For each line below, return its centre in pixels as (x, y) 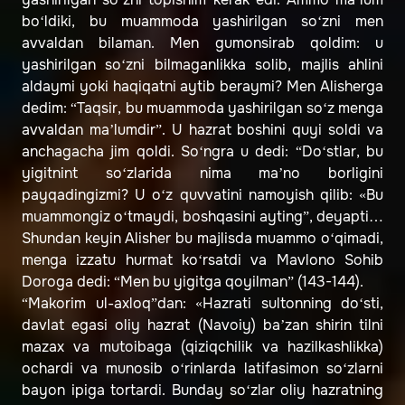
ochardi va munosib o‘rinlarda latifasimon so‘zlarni (202, 369)
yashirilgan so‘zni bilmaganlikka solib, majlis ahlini (202, 65)
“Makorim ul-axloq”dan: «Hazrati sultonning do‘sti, (202, 304)
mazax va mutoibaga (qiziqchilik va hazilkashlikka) (202, 347)
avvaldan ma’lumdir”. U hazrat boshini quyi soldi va (202, 130)
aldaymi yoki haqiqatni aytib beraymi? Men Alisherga (202, 87)
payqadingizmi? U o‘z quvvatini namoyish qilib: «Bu (202, 195)
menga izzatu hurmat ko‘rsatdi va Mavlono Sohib (202, 260)
